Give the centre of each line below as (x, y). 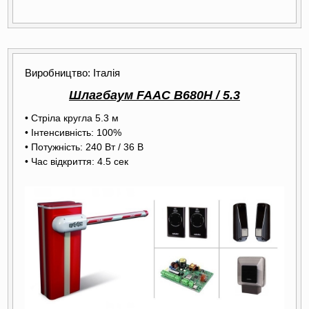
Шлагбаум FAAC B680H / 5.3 (154, 95)
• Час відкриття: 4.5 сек (77, 161)
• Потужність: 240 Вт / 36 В (84, 147)
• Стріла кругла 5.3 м (72, 118)
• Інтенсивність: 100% (73, 132)
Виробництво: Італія (72, 73)
